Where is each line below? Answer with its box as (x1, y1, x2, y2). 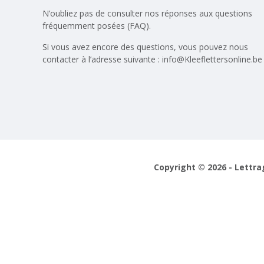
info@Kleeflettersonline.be (162, 54, 262, 65)
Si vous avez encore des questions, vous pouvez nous (42, 41, 248, 53)
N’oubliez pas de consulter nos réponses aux (42, 8, 215, 19)
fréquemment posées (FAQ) (42, 20, 149, 32)
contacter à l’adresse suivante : (42, 54, 162, 65)
